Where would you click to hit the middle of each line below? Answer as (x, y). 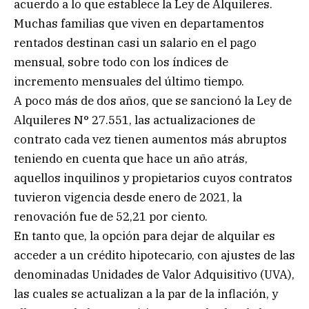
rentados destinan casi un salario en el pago (135, 42)
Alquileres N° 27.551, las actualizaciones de (134, 120)
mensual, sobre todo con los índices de (121, 62)
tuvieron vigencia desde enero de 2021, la (128, 197)
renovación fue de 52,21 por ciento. (111, 216)
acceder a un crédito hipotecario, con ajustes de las (154, 255)
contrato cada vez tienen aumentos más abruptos (150, 139)
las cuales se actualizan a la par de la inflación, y (146, 293)
